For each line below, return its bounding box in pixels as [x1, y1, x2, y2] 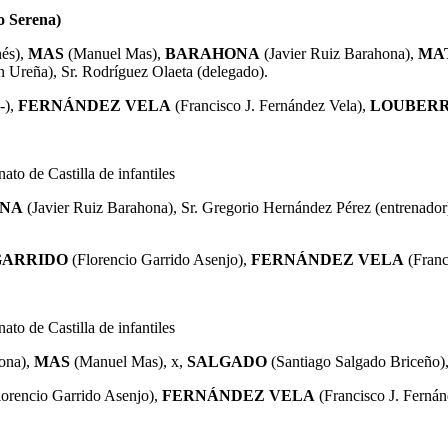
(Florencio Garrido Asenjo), [68, 250, 251, 268]
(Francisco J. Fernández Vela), [171, 96, 370, 114]
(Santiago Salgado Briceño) [267, 352, 445, 370]
